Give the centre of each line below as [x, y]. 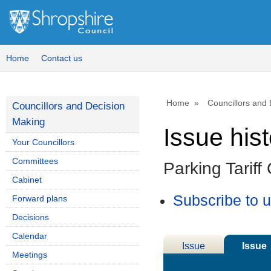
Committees [35, 161]
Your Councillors [43, 142]
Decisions [31, 217]
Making [28, 122]
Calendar [30, 236]
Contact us [62, 58]
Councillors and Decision [68, 106]
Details [194, 261]
